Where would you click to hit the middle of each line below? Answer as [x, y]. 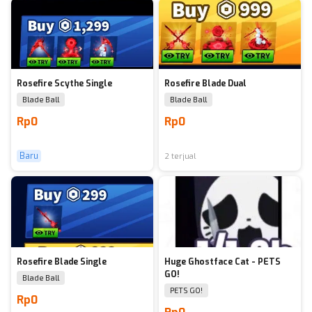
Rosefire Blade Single [62, 262]
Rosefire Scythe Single [64, 84]
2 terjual [180, 156]
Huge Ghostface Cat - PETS [223, 262]
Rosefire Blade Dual [205, 84]
